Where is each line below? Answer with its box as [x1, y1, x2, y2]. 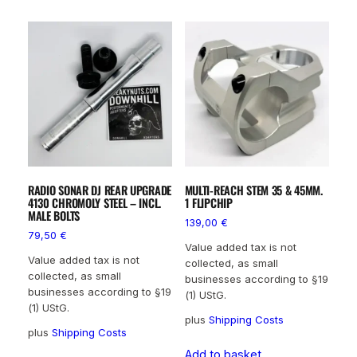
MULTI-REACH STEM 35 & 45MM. [184, 181, 323, 198]
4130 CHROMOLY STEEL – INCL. [27, 194, 162, 211]
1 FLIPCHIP [184, 194, 233, 211]
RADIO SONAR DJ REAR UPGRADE [27, 181, 172, 198]
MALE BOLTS [27, 206, 80, 224]
